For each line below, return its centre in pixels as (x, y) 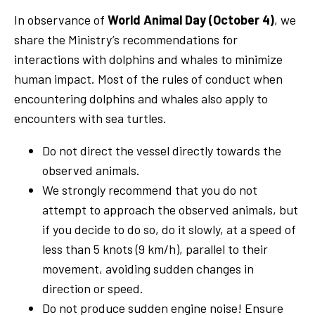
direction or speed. (93, 288)
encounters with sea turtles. (90, 118)
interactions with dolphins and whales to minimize (148, 59)
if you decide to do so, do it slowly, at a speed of (169, 229)
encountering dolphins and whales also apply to (141, 98)
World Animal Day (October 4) (191, 19)
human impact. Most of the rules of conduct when (148, 78)
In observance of (61, 19)
